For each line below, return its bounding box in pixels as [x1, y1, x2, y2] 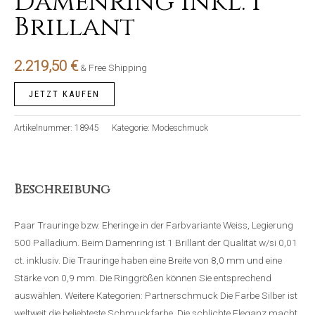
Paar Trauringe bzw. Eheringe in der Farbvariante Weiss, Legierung [14, 219, 293, 231]
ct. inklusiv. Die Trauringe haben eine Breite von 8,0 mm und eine [14, 255, 282, 266]
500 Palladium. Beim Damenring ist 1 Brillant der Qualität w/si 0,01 [14, 237, 297, 249]
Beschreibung [14, 180, 110, 198]
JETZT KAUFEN [29, 89, 100, 100]
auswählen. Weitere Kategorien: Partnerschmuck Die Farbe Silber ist [14, 290, 297, 302]
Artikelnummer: [14, 123, 75, 134]
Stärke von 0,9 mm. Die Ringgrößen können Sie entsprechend [14, 272, 271, 284]
